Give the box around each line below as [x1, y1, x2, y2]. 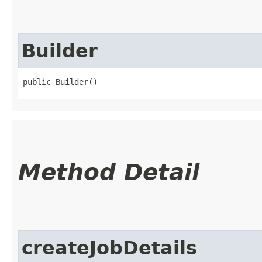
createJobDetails [22, 237, 197, 258]
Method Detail [18, 158, 199, 185]
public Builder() [23, 77, 98, 87]
